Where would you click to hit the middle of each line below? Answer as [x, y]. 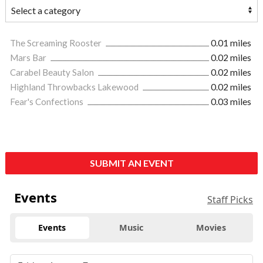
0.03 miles [231, 102]
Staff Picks [230, 200]
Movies [211, 228]
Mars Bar [29, 58]
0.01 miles [231, 43]
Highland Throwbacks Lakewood [75, 87]
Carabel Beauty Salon [53, 73]
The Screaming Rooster [57, 43]
